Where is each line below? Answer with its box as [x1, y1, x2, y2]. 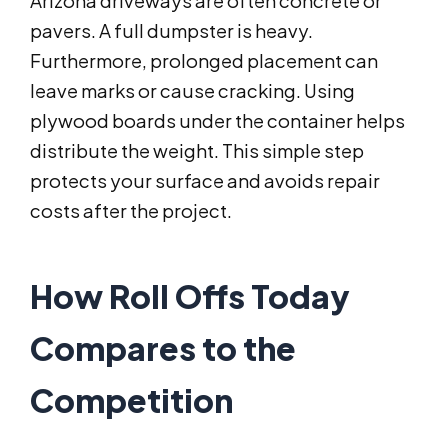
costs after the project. [30, 199, 232, 223]
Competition [30, 380, 233, 421]
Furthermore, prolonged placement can [30, 49, 378, 73]
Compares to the [30, 328, 296, 369]
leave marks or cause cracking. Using [30, 79, 355, 103]
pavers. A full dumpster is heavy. [30, 19, 313, 43]
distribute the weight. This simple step [30, 139, 364, 163]
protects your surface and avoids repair [30, 169, 380, 193]
